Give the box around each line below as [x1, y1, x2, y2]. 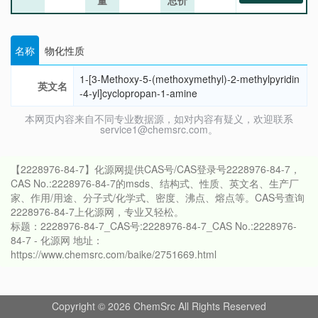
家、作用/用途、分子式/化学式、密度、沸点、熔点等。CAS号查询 [11, 190, 305, 205]
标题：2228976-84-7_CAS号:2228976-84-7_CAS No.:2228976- [11, 219, 297, 234]
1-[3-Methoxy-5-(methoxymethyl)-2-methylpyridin [79, 72, 300, 87]
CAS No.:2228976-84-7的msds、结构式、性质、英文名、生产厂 [11, 176, 299, 191]
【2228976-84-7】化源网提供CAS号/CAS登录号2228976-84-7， [11, 162, 300, 177]
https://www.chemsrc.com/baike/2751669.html [11, 247, 216, 262]
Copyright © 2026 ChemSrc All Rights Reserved [52, 299, 266, 314]
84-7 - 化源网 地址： [11, 233, 103, 248]
